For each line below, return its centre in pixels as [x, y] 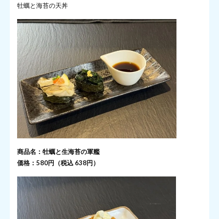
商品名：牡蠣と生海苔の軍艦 [58, 151]
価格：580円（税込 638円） [58, 163]
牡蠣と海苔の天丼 [43, 6]
